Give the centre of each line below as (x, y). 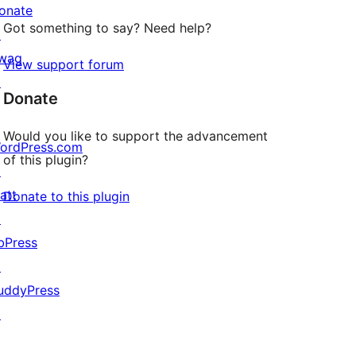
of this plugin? (46, 160)
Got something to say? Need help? (107, 28)
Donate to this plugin (66, 197)
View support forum (64, 65)
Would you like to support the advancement (135, 136)
